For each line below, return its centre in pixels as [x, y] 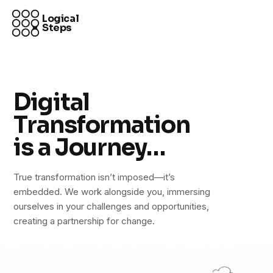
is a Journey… [89, 147]
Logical [61, 19]
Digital [51, 102]
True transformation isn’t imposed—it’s [94, 177]
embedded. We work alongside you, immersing [112, 192]
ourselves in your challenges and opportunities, [112, 206]
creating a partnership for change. [84, 221]
